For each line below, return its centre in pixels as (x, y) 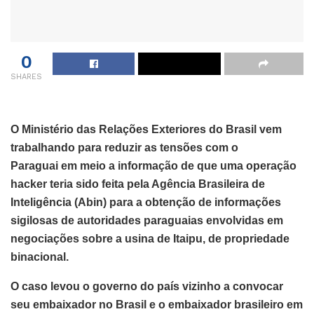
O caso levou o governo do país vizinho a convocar (147, 286)
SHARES (26, 76)
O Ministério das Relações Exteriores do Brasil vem (146, 129)
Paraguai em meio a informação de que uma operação (153, 165)
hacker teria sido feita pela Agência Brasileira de (138, 184)
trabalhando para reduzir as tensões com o (124, 147)
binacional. (40, 257)
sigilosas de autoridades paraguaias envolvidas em (147, 220)
